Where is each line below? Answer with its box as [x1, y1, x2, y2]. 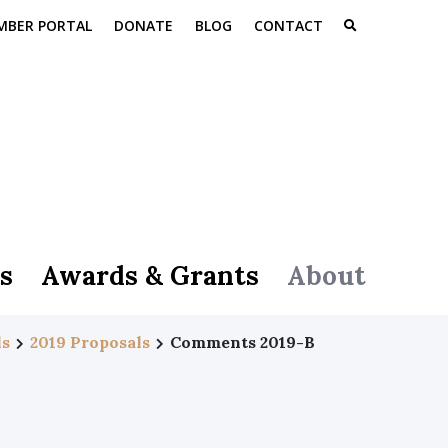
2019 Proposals [30, 332, 150, 352]
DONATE [114, 16, 173, 35]
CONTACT [254, 16, 323, 35]
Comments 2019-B [170, 332, 315, 352]
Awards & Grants [41, 258, 259, 292]
